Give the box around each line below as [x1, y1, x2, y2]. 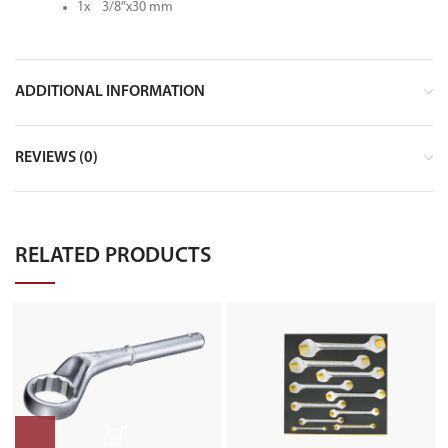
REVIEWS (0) [15, 150, 98, 167]
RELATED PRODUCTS [15, 245, 211, 269]
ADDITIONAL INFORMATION [15, 84, 205, 101]
